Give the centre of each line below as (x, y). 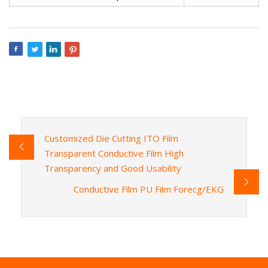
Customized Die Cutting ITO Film (111, 138)
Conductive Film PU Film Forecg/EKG (149, 189)
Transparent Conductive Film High (114, 153)
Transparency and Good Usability (112, 168)
